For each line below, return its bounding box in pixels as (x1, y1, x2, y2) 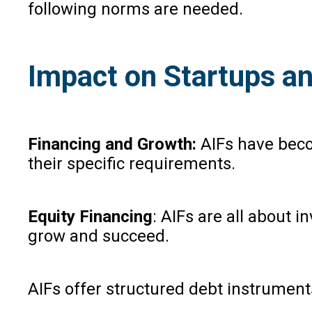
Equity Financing (28, 206, 153, 226)
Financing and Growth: (28, 134, 201, 154)
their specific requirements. (28, 153, 235, 173)
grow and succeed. (28, 226, 169, 246)
